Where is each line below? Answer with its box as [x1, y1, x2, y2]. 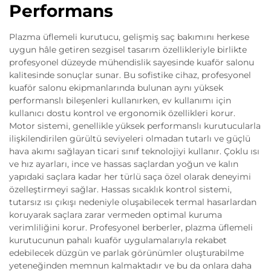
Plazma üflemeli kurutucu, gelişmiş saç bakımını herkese [9, 31, 249, 43]
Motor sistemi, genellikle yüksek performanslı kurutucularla [9, 120, 261, 132]
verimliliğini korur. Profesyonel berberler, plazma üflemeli [9, 222, 253, 233]
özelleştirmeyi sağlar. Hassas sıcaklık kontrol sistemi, [9, 184, 232, 195]
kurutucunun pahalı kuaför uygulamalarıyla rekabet [9, 235, 227, 246]
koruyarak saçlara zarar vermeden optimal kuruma [9, 209, 222, 221]
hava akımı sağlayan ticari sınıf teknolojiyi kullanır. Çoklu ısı [9, 146, 260, 157]
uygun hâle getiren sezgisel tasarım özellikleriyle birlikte [9, 44, 247, 56]
